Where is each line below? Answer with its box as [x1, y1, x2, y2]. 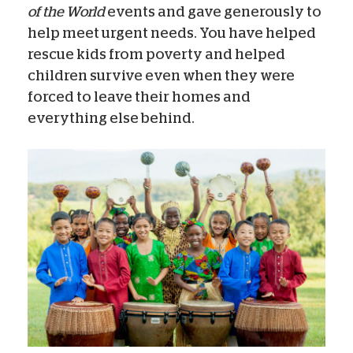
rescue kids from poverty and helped [28, 46, 285, 61]
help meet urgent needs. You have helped [28, 25, 316, 40]
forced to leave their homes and [28, 89, 251, 104]
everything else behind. [28, 110, 195, 125]
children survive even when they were [28, 68, 295, 83]
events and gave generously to [107, 4, 321, 19]
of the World [28, 4, 107, 19]
